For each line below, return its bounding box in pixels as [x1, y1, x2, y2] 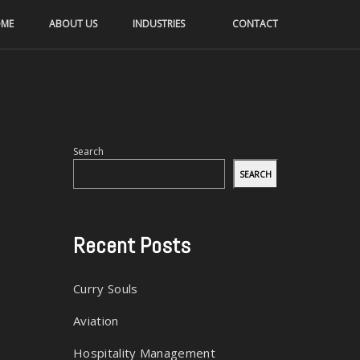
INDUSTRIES [133, 17, 185, 31]
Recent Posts [73, 231, 190, 260]
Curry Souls [73, 280, 138, 297]
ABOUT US [49, 17, 97, 31]
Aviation [73, 313, 119, 329]
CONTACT [232, 17, 278, 31]
